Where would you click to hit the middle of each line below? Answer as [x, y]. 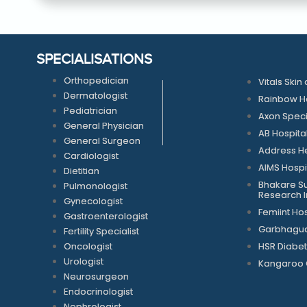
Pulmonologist [95, 186]
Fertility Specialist [101, 231]
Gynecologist [93, 201]
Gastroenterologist [106, 216]
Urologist [83, 261]
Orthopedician [96, 80]
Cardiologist [91, 156]
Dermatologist [95, 95]
